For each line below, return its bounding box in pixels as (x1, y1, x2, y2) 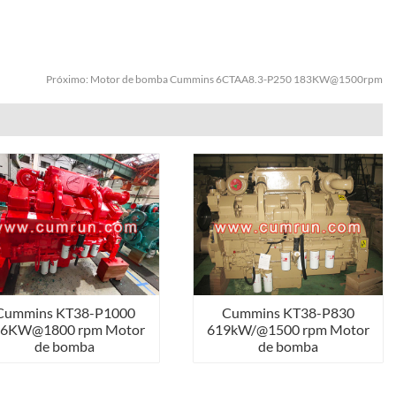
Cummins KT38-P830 (222, 304, 355, 322)
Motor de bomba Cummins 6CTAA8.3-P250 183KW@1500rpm (90, 72, 383, 87)
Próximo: (46, 72, 90, 87)
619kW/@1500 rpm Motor (207, 321, 370, 339)
